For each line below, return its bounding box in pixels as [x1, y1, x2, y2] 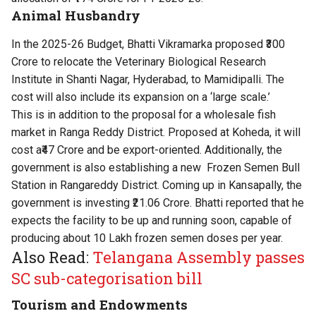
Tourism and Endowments [11, 296, 188, 314]
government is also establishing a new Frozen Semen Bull [11, 161, 300, 175]
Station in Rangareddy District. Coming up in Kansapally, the [11, 178, 302, 193]
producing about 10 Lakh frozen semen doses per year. [11, 231, 286, 245]
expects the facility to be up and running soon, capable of [11, 214, 292, 228]
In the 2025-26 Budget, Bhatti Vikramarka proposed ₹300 [11, 37, 285, 51]
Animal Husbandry [11, 6, 144, 25]
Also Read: [11, 247, 92, 268]
